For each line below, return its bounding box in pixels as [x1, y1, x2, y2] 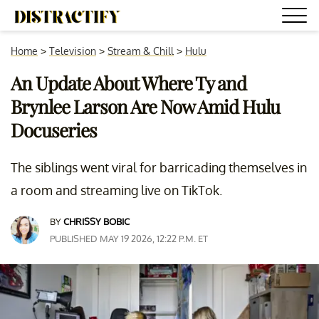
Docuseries [11, 117, 97, 142]
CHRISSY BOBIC [63, 216, 130, 227]
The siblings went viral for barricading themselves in [11, 159, 307, 175]
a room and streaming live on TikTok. [11, 182, 222, 198]
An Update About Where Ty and [11, 70, 246, 95]
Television [49, 45, 96, 57]
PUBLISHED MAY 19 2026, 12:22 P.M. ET [50, 233, 208, 244]
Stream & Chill [108, 45, 174, 57]
